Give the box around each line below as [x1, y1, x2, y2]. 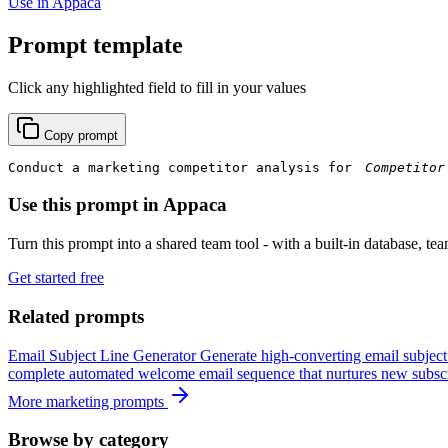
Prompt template [8, 31, 183, 58]
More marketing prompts [8, 392, 168, 410]
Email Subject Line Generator [8, 346, 196, 364]
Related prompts [8, 305, 144, 327]
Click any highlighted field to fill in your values [8, 78, 306, 96]
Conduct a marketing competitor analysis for [8, 159, 360, 175]
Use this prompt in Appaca [8, 194, 227, 216]
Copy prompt [44, 127, 118, 143]
